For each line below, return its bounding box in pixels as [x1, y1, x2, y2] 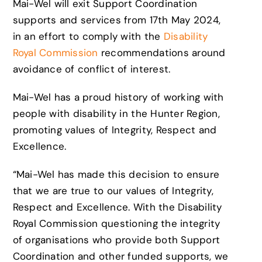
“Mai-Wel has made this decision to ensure [12, 167, 220, 181]
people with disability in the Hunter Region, [12, 106, 220, 120]
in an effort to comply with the [12, 29, 161, 43]
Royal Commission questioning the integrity [12, 216, 220, 230]
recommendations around [98, 46, 226, 59]
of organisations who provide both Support [12, 233, 220, 246]
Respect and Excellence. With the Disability [12, 200, 222, 213]
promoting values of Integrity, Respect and [12, 123, 217, 136]
